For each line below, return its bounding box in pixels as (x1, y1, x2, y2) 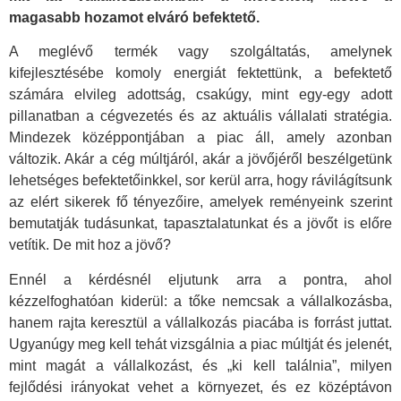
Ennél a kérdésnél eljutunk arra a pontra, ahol (9, 271, 392, 287)
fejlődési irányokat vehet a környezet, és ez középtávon (9, 379, 392, 395)
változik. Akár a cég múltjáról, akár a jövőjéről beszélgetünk (9, 151, 392, 167)
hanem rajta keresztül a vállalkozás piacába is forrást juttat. (9, 314, 392, 330)
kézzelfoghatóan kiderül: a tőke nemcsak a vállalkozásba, (9, 293, 392, 309)
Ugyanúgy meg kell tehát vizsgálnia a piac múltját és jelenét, (9, 336, 392, 352)
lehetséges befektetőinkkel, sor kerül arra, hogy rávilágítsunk (9, 173, 392, 189)
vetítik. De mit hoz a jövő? (9, 237, 171, 253)
